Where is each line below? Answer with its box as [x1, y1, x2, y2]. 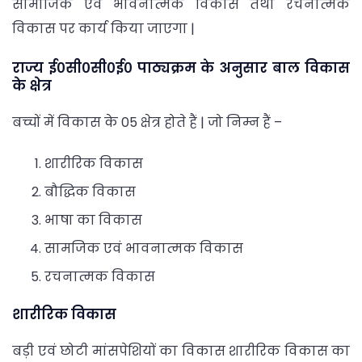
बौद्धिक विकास [44, 183, 136, 202]
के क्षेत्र [12, 75, 52, 95]
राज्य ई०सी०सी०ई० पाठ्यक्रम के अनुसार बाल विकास [12, 57, 350, 78]
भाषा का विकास [44, 211, 142, 230]
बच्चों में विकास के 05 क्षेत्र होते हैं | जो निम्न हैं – [12, 112, 282, 132]
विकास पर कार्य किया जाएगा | [12, 19, 195, 39]
